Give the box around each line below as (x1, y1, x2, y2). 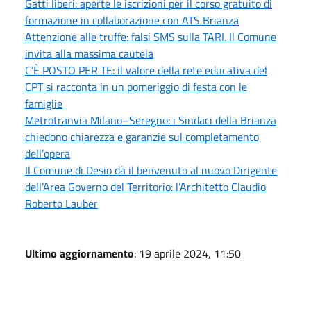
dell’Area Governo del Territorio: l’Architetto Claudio (25, 178, 266, 195)
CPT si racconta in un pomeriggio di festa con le (25, 78, 247, 95)
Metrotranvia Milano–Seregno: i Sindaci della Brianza (25, 111, 276, 128)
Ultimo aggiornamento (25, 244, 134, 262)
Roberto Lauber (25, 194, 98, 212)
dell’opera (25, 144, 70, 162)
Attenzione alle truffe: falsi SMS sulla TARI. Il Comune (25, 28, 276, 45)
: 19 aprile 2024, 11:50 (134, 244, 241, 262)
